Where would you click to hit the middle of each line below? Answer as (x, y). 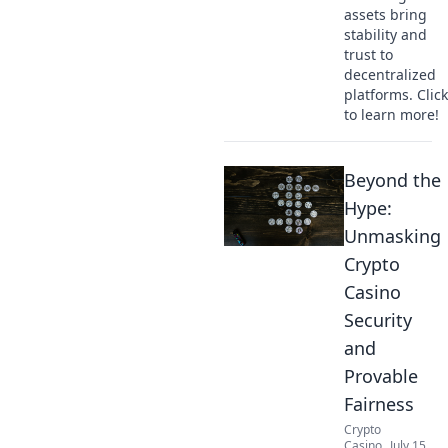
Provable (381, 376)
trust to (368, 54)
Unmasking (392, 236)
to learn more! (391, 114)
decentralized (390, 74)
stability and (385, 34)
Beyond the (392, 180)
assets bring (385, 14)
